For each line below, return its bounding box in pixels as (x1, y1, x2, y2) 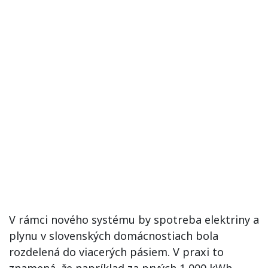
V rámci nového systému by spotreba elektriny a (9, 212, 259, 227)
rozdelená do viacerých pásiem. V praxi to (9, 245, 224, 259)
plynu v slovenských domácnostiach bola (9, 229, 218, 243)
